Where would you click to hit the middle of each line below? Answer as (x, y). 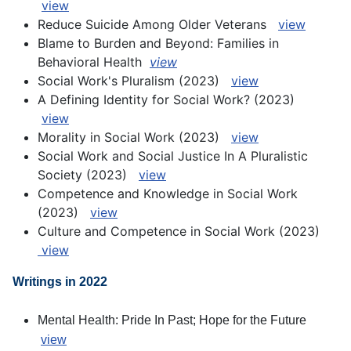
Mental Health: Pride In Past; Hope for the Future (174, 320)
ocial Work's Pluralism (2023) (138, 81)
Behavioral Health (92, 62)
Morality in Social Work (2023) (134, 138)
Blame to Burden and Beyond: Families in (158, 43)
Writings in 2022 (60, 282)
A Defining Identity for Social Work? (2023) (172, 100)
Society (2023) (88, 175)
